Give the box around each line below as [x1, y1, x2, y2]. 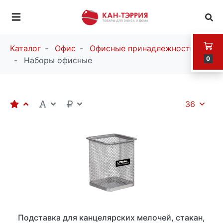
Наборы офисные [24, 55, 92, 66]
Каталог [10, 43, 41, 54]
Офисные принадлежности [90, 43, 195, 54]
